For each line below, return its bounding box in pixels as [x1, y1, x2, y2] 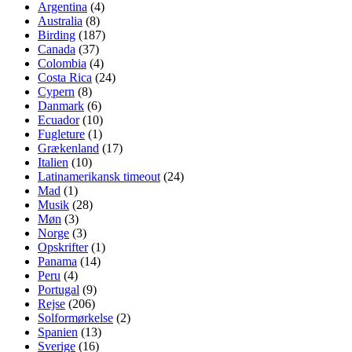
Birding [38, 27, 75, 42]
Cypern [38, 84, 75, 98]
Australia [38, 13, 82, 27]
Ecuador [38, 112, 79, 126]
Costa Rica [38, 70, 92, 84]
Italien [38, 155, 68, 169]
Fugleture [38, 126, 85, 141]
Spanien [38, 324, 78, 339]
